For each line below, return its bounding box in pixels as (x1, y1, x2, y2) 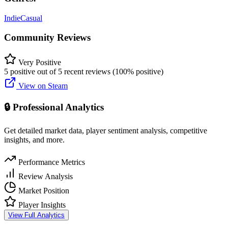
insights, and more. (4, 135, 65, 144)
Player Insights (16, 200, 66, 209)
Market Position (16, 186, 69, 195)
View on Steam (16, 81, 68, 91)
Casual (20, 13, 42, 22)
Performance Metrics (16, 157, 85, 166)
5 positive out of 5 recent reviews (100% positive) (4, 67, 163, 76)
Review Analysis (16, 172, 73, 181)
